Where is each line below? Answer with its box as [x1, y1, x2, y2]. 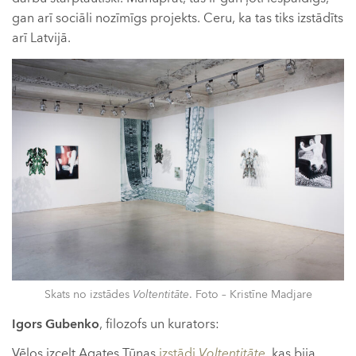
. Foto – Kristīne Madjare [188, 286, 312, 302]
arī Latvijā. [12, 29, 71, 48]
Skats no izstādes [44, 286, 133, 302]
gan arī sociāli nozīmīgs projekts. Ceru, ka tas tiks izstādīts [12, 10, 343, 28]
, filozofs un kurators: [99, 315, 219, 333]
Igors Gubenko [12, 315, 99, 333]
